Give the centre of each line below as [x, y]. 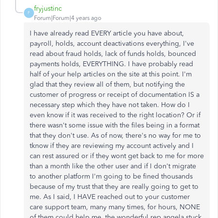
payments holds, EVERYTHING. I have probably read [111, 64]
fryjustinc [48, 8]
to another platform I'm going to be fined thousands [111, 176]
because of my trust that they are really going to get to [114, 186]
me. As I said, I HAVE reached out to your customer [110, 197]
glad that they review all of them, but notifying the [107, 84]
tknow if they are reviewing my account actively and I [112, 145]
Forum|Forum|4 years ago [68, 18]
